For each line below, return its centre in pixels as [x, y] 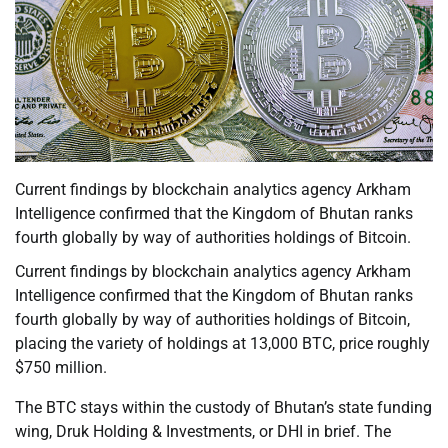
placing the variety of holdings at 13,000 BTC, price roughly [222, 344]
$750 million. [61, 368]
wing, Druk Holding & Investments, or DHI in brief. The [203, 432]
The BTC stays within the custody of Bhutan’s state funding [223, 408]
